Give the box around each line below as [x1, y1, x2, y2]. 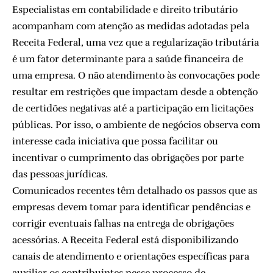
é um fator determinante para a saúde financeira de [12, 52, 243, 65]
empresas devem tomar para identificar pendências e [12, 200, 250, 213]
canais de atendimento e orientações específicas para [12, 250, 249, 263]
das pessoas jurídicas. [12, 168, 108, 180]
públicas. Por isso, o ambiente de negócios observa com [12, 118, 260, 131]
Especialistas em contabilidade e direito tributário [12, 3, 238, 16]
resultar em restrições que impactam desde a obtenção [12, 85, 258, 98]
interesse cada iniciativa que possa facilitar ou [12, 135, 218, 147]
